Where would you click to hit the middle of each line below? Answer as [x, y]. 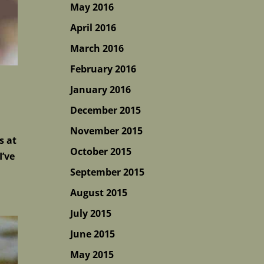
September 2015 [108, 172]
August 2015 [99, 193]
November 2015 [107, 131]
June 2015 [93, 234]
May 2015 [92, 255]
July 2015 [91, 213]
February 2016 [103, 69]
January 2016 [101, 90]
